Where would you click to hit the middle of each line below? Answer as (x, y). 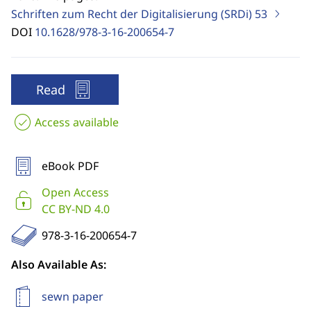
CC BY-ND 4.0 (76, 209)
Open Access (75, 192)
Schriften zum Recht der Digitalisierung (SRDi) (133, 14)
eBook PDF (70, 166)
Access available (77, 122)
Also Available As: (59, 264)
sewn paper (73, 296)
